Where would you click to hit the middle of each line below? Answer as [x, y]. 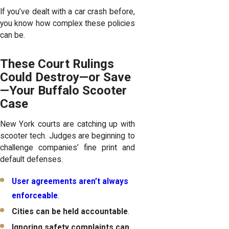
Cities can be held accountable [70, 212]
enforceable [35, 196]
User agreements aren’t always [70, 182]
